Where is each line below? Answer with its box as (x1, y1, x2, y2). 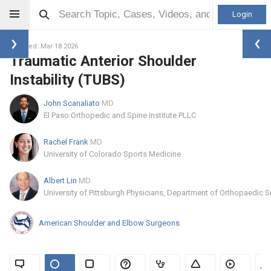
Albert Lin (44, 175, 79, 185)
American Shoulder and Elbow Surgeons (39, 218, 180, 227)
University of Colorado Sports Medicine (44, 149, 181, 158)
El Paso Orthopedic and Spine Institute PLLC (44, 110, 196, 120)
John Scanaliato (44, 98, 102, 108)
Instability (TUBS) (10, 71, 125, 88)
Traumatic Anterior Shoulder (10, 53, 197, 70)
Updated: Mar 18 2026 (10, 42, 78, 50)
